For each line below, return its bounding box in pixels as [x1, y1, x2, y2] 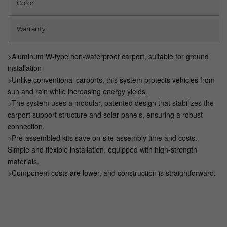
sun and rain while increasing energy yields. [8, 86, 147, 96]
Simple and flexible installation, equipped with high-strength [8, 144, 197, 155]
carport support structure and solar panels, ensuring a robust [8, 109, 203, 120]
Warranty [17, 25, 45, 33]
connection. [8, 121, 45, 131]
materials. [8, 156, 39, 166]
